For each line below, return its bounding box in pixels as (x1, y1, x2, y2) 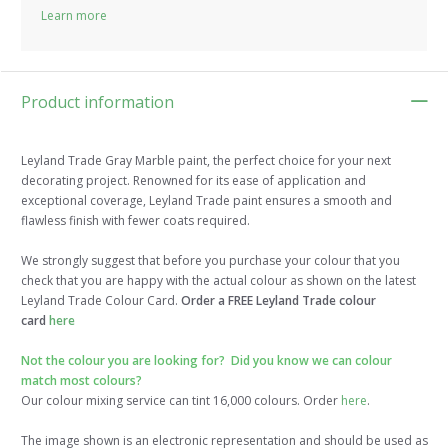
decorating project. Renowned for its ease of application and (21, 172, 366, 190)
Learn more (41, 7, 107, 25)
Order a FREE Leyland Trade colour (178, 292, 376, 310)
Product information (21, 91, 174, 114)
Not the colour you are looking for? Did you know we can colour (21, 352, 392, 370)
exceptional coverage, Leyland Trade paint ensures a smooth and (21, 192, 392, 210)
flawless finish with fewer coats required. (21, 212, 250, 230)
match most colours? (21, 372, 142, 390)
